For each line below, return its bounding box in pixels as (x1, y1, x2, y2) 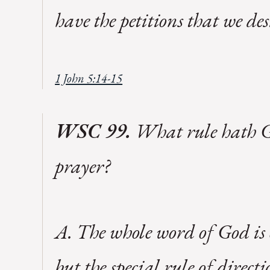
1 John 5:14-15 (55, 70, 123, 86)
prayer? (55, 152, 111, 180)
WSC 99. (55, 118, 131, 145)
